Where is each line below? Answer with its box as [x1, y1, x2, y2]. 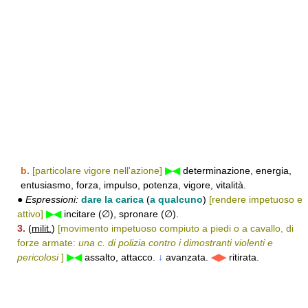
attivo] [17, 208, 43, 219]
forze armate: [17, 237, 78, 248]
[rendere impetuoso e [209, 194, 302, 205]
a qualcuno [150, 194, 203, 205]
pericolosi [17, 252, 58, 263]
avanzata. [163, 252, 211, 263]
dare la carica [81, 194, 144, 205]
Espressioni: [25, 194, 78, 205]
